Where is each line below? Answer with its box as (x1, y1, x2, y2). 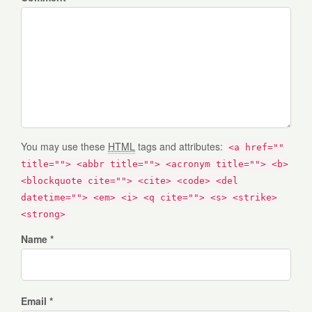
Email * (21, 294, 53, 309)
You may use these (21, 139, 108, 154)
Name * (21, 232, 54, 247)
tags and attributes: (135, 139, 226, 154)
